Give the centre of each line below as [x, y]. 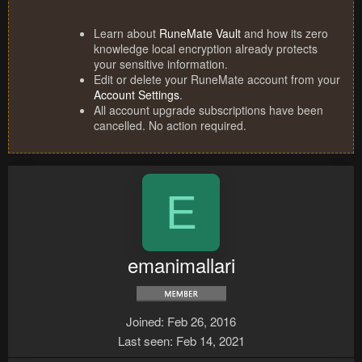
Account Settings [137, 95]
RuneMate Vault [200, 34]
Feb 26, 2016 [202, 322]
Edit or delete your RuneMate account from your [217, 80]
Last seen [143, 341]
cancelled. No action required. [170, 126]
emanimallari [181, 265]
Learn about [126, 34]
